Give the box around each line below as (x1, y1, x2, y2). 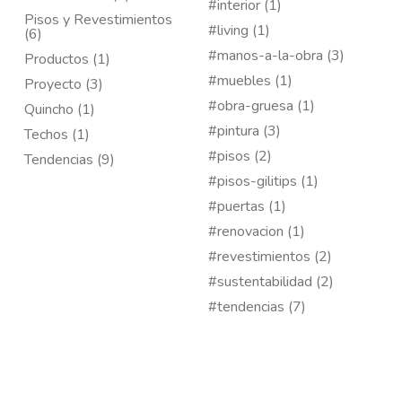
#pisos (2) (208, 146, 272, 166)
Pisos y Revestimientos (24, 10, 173, 30)
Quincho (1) (24, 100, 96, 119)
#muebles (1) (208, 71, 293, 91)
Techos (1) (24, 125, 91, 144)
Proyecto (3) (24, 74, 104, 94)
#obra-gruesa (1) (208, 96, 315, 116)
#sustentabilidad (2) (208, 272, 334, 292)
